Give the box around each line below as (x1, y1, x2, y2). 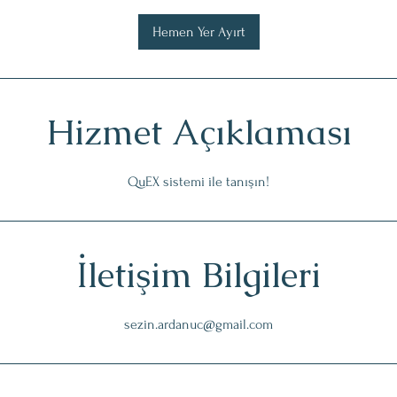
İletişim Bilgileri (76, 251, 321, 298)
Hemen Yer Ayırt (152, 23, 245, 40)
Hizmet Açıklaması (45, 108, 352, 155)
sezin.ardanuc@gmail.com (124, 315, 273, 332)
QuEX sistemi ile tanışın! (128, 173, 269, 190)
